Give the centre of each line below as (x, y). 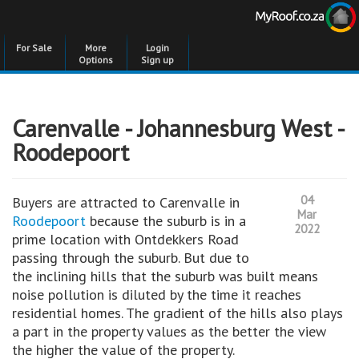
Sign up (157, 60)
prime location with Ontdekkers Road (125, 239)
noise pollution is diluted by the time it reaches (157, 294)
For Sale (34, 48)
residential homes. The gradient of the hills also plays (177, 313)
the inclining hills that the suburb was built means (165, 276)
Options (96, 60)
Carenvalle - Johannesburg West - (178, 128)
